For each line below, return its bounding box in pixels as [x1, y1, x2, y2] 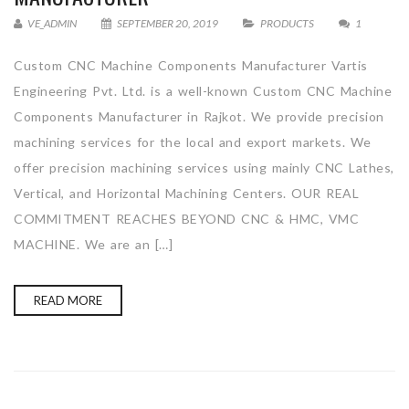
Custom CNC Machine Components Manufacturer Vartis [14, 58, 368, 74]
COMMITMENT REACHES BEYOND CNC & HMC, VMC [14, 211, 359, 227]
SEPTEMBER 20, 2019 [115, 16, 220, 31]
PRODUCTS [260, 16, 314, 31]
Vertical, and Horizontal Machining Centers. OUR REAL [14, 185, 359, 202]
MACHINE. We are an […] [14, 236, 173, 253]
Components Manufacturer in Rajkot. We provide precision [14, 109, 384, 125]
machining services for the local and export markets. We [14, 134, 372, 151]
